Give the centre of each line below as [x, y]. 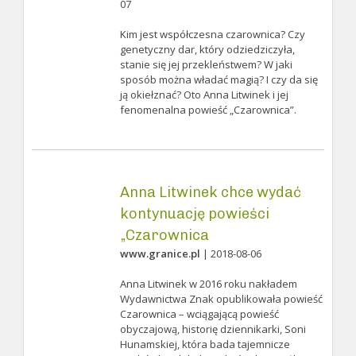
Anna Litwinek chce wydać [210, 192]
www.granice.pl [160, 253]
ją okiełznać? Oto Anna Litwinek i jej [204, 95]
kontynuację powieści [194, 214]
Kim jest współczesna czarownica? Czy [212, 34]
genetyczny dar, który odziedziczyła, [207, 49]
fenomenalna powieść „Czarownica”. [208, 110]
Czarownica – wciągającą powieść [199, 314]
